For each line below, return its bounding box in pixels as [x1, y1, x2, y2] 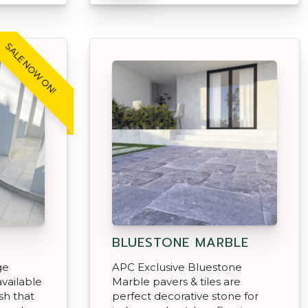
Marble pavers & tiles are [112, 274, 241, 288]
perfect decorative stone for [112, 289, 258, 302]
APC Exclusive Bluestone [112, 260, 242, 274]
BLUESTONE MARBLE [112, 232, 249, 252]
